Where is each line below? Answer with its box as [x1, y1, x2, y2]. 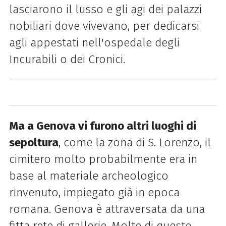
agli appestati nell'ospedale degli [9, 36, 180, 50]
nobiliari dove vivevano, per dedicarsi [9, 19, 199, 33]
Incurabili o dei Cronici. [9, 52, 125, 67]
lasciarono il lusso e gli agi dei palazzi [9, 3, 202, 17]
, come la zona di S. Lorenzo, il [58, 135, 211, 149]
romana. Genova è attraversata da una [9, 202, 205, 216]
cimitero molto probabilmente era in [9, 152, 197, 166]
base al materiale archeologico [9, 168, 168, 183]
